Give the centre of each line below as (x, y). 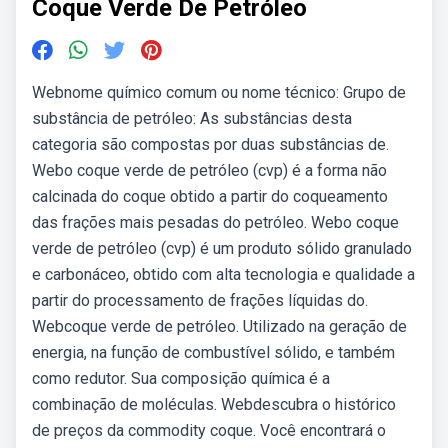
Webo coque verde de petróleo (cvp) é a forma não (209, 170)
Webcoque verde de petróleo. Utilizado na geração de (219, 326)
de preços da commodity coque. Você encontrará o (209, 430)
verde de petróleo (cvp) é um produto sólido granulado (222, 248)
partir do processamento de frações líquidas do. (200, 300)
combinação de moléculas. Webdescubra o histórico (214, 404)
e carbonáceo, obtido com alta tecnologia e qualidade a (223, 274)
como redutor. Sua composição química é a (181, 378)
